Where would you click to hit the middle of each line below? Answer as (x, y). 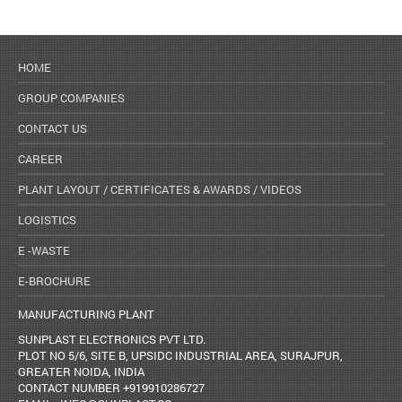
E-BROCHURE (54, 281)
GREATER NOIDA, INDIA (81, 371)
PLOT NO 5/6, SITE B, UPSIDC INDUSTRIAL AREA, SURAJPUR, (180, 355)
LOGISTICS (47, 220)
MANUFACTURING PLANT (86, 314)
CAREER (40, 159)
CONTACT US (52, 128)
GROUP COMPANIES (71, 98)
